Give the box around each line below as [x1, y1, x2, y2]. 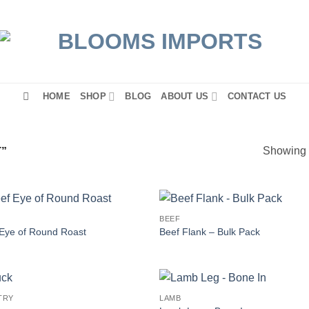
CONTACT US [227, 91, 287, 101]
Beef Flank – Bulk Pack [159, 226, 261, 237]
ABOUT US [161, 91, 209, 101]
